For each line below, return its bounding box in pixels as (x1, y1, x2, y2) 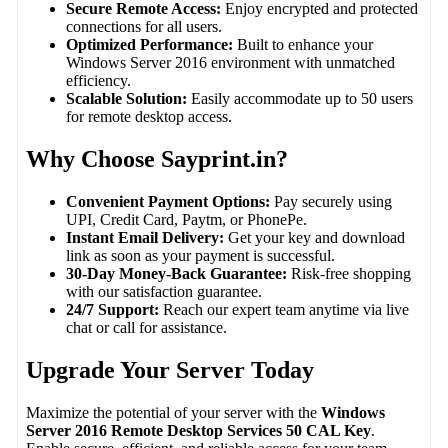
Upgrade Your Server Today (26, 356, 315, 383)
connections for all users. (66, 17, 223, 35)
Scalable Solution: (66, 89, 188, 107)
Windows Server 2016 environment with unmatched (66, 53, 396, 71)
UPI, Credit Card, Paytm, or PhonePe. (66, 210, 308, 228)
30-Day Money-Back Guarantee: (66, 264, 288, 282)
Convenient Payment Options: (66, 192, 271, 210)
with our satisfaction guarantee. (66, 282, 263, 300)
